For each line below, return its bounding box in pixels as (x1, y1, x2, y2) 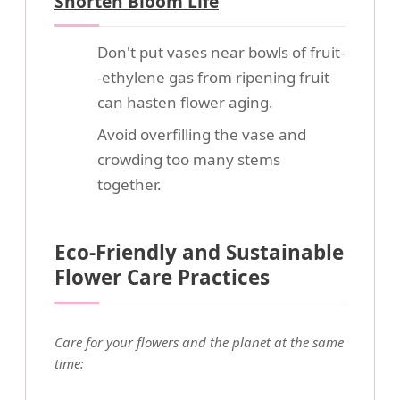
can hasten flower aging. (97, 92, 273, 112)
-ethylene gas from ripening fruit (97, 67, 329, 87)
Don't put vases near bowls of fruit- (97, 42, 345, 62)
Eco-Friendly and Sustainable (54, 238, 344, 266)
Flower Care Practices (54, 263, 270, 291)
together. (97, 174, 162, 195)
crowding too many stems (97, 149, 280, 170)
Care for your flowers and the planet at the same (54, 333, 344, 351)
